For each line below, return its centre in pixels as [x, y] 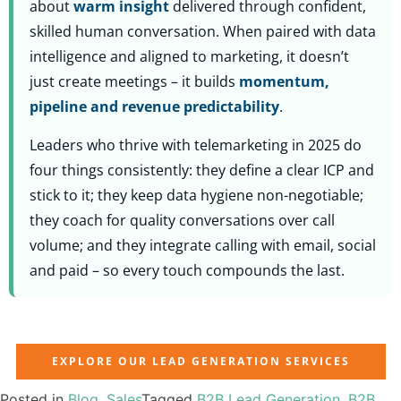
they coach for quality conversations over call [182, 221]
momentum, [284, 82]
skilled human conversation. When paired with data [203, 32]
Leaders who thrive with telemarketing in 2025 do [196, 145]
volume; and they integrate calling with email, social [203, 246]
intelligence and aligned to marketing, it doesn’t [189, 57]
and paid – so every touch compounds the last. [187, 271]
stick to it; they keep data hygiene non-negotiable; [196, 196]
